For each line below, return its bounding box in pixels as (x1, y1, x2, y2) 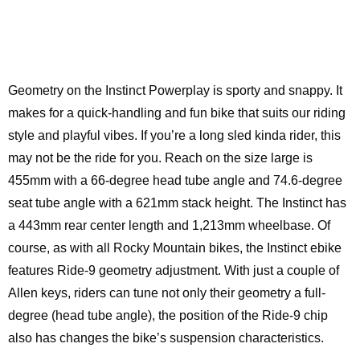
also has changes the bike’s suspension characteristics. (8, 331, 324, 345)
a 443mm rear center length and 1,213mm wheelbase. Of (8, 219, 330, 232)
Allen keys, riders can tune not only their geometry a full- (8, 286, 325, 300)
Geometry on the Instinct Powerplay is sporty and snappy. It (8, 84, 342, 97)
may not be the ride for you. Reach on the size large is (8, 151, 313, 165)
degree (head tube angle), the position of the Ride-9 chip (8, 309, 328, 322)
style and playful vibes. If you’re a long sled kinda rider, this (8, 129, 341, 142)
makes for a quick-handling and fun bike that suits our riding (8, 106, 346, 120)
